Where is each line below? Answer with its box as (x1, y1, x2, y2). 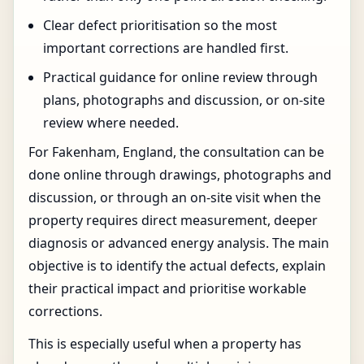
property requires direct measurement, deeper (28, 211, 318, 229)
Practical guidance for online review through (43, 68, 318, 86)
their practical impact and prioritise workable (28, 279, 306, 297)
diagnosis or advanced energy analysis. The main (28, 234, 329, 252)
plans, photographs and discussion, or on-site (43, 91, 325, 109)
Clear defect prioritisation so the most (43, 16, 277, 34)
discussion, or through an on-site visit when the (28, 188, 321, 206)
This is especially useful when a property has (28, 335, 301, 353)
